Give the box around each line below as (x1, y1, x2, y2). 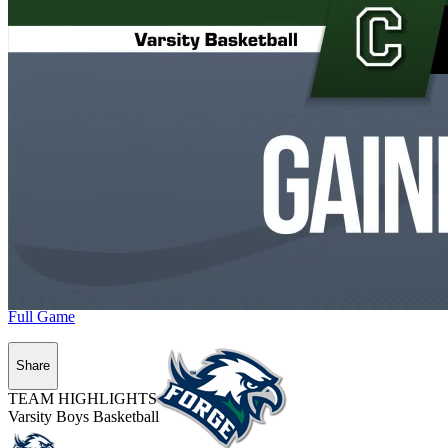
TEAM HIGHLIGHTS (8, 389, 157, 407)
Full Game (8, 307, 75, 325)
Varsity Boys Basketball (8, 407, 159, 425)
